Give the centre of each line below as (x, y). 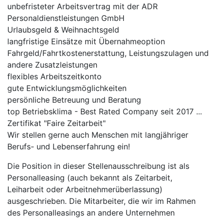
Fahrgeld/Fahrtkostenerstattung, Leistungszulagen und (108, 53)
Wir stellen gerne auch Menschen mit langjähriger (98, 135)
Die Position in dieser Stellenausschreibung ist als (98, 166)
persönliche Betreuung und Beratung (74, 100)
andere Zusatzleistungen (52, 65)
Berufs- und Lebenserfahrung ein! (69, 146)
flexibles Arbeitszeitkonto (54, 76)
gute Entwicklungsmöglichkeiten (67, 88)
